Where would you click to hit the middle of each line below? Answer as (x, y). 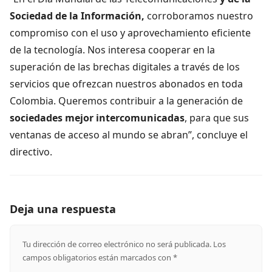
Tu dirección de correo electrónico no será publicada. (117, 244)
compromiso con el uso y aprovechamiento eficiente (130, 32)
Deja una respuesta (63, 209)
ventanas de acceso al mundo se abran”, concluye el (129, 134)
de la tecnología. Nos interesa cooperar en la (112, 49)
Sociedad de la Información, (77, 15)
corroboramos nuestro (200, 15)
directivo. (33, 151)
